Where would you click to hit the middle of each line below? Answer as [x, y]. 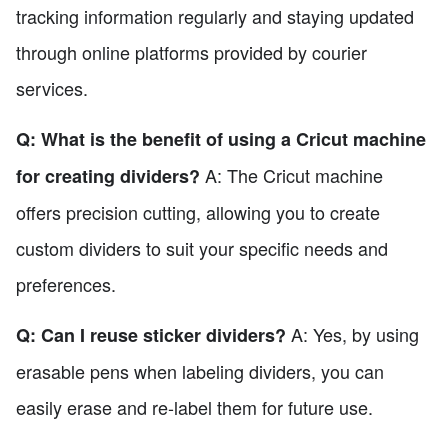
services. [52, 87]
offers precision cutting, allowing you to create [198, 211]
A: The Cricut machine [291, 174]
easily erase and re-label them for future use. [194, 406]
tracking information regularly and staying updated [215, 15]
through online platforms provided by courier [191, 51]
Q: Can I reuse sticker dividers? [151, 334]
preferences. [66, 283]
